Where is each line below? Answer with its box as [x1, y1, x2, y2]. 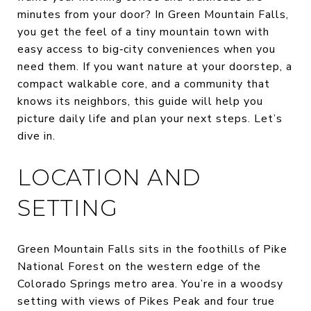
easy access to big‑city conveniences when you [17, 42, 276, 57]
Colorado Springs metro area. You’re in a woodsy [17, 276, 283, 292]
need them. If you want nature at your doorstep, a [17, 59, 292, 74]
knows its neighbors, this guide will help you [17, 94, 263, 109]
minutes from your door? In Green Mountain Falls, [17, 7, 289, 22]
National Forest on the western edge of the [17, 258, 261, 274]
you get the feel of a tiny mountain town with [17, 24, 269, 40]
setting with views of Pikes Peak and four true [17, 293, 275, 309]
